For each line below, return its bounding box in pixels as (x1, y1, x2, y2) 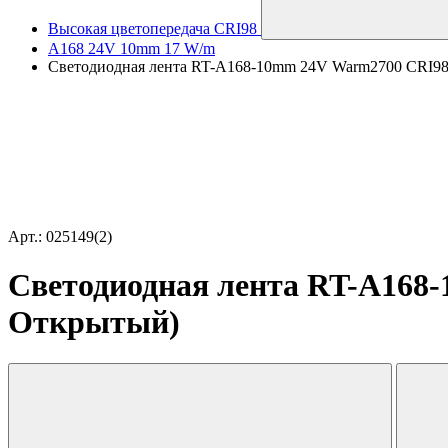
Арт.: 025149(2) (8, 228, 112, 245)
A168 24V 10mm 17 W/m (48, 40, 215, 57)
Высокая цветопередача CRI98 (48, 20, 257, 37)
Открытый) (8, 304, 180, 341)
